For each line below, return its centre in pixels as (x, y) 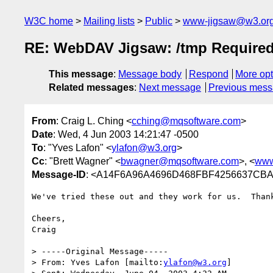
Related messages (91, 88)
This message (81, 74)
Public (159, 21)
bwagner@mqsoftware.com (180, 161)
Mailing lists (109, 21)
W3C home (49, 21)
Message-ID (59, 174)
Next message (170, 88)
